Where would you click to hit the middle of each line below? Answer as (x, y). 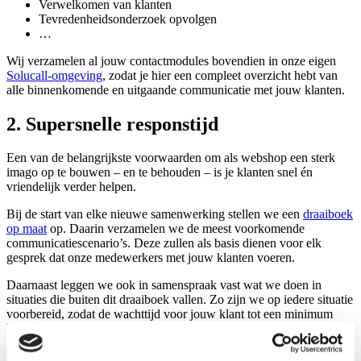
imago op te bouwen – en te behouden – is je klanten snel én (160, 172)
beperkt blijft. (40, 329)
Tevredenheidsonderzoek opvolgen (128, 19)
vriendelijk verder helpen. (71, 187)
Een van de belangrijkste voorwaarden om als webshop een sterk (171, 158)
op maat (27, 229)
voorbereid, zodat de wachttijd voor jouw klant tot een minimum (170, 314)
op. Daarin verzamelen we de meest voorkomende (176, 229)
